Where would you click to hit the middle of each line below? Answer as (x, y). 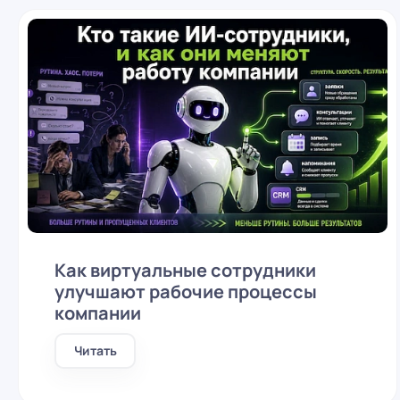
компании (98, 313)
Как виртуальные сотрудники (185, 270)
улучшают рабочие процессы (186, 292)
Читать (95, 350)
